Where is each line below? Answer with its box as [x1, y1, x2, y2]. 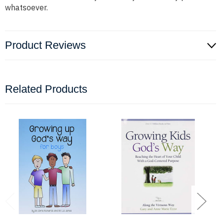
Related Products [5, 83, 87, 96]
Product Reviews [5, 39, 86, 52]
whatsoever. [5, 2, 48, 13]
